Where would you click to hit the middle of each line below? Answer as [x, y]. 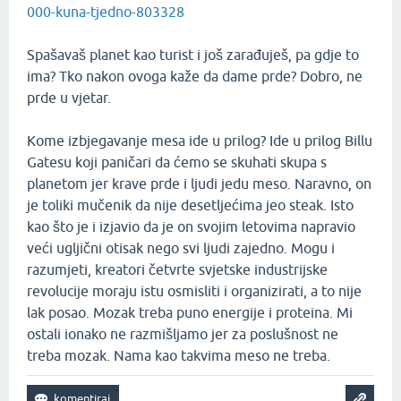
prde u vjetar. [69, 97]
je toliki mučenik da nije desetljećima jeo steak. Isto [190, 205]
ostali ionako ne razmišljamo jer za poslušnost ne [183, 333]
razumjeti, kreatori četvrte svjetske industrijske [177, 269]
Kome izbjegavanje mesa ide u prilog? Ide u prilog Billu [200, 140]
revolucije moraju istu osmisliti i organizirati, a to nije [194, 290]
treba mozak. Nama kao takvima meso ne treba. [179, 355]
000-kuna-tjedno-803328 [106, 11]
